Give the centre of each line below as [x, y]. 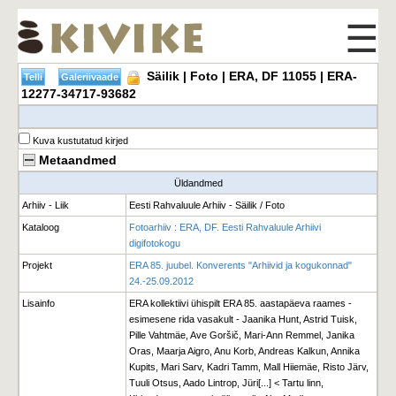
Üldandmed [198, 183]
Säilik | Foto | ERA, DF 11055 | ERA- [250, 76]
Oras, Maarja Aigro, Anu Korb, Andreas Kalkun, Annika [244, 351]
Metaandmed [78, 160]
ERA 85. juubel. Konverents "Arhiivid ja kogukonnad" [240, 265]
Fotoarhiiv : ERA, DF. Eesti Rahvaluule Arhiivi [225, 227]
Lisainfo [38, 303]
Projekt [37, 265]
